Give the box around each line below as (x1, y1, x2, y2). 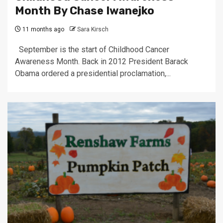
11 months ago (21, 26, 64, 33)
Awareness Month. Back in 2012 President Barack (15, 57, 188, 66)
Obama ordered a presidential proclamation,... (15, 69, 171, 78)
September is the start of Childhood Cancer (15, 45, 169, 54)
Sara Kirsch (77, 26, 109, 33)
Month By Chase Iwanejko (15, 4, 154, 17)
